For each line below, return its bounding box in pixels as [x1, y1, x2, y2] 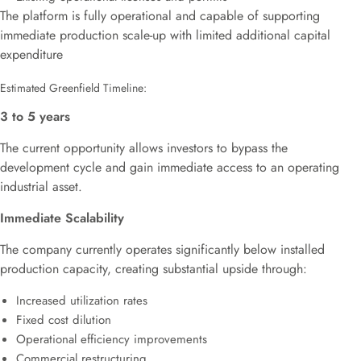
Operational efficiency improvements [16, 330, 207, 348]
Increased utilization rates [16, 292, 147, 309]
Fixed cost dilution [16, 311, 111, 329]
